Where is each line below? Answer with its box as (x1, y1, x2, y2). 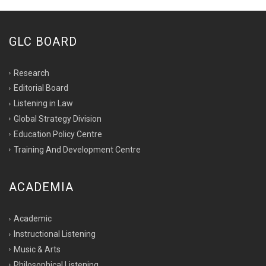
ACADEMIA (9, 180, 74, 195)
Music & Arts (14, 244, 61, 254)
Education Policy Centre (14, 129, 102, 139)
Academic (14, 214, 52, 224)
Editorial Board (14, 83, 68, 93)
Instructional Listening (14, 229, 96, 239)
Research (14, 68, 49, 78)
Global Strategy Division (14, 113, 102, 123)
